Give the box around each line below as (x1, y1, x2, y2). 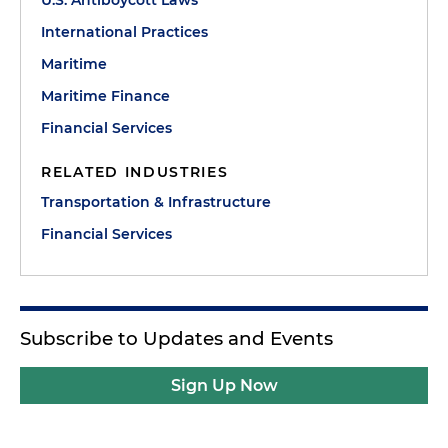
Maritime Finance (41, 87, 170, 105)
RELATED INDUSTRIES (41, 163, 229, 181)
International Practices (41, 23, 208, 41)
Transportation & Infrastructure (41, 193, 271, 211)
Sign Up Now (170, 376, 278, 395)
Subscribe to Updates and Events (20, 327, 333, 350)
